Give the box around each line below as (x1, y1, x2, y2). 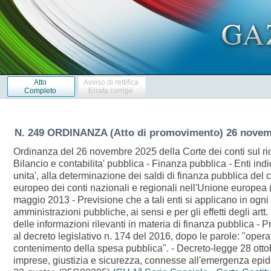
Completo (24, 86, 56, 95)
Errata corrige (88, 86, 134, 95)
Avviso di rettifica (83, 77, 139, 87)
